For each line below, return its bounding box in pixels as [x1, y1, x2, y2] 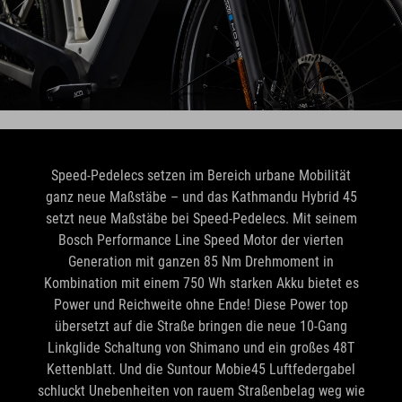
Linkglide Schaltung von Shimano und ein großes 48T [48, 338, 354, 356]
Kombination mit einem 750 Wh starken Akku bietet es [43, 274, 359, 292]
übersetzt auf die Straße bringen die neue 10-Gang [55, 317, 347, 335]
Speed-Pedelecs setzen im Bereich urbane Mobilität [51, 166, 351, 184]
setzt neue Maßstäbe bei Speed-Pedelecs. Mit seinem [45, 209, 357, 227]
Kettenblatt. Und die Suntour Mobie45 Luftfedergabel [47, 360, 355, 378]
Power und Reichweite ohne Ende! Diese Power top [54, 295, 348, 313]
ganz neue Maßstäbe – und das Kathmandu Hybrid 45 [45, 188, 357, 205]
